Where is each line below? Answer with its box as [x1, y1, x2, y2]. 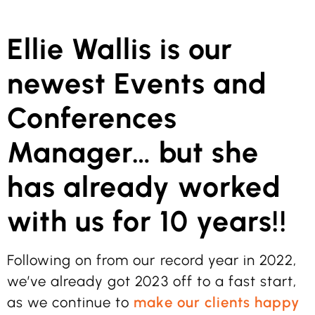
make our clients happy [134, 294, 300, 311]
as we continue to [7, 294, 134, 311]
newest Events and [7, 66, 267, 101]
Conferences [7, 101, 178, 136]
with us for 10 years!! [7, 204, 287, 239]
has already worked [7, 169, 281, 205]
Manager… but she [7, 135, 259, 170]
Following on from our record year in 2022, [7, 252, 297, 269]
